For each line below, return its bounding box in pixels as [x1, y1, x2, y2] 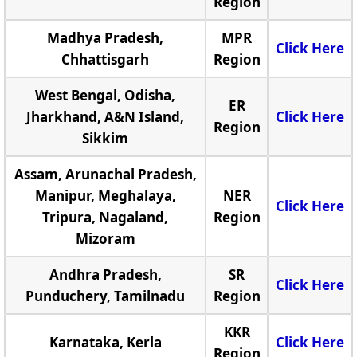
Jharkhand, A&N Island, [26, 108, 184, 126]
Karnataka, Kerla [49, 333, 162, 351]
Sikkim [82, 129, 128, 147]
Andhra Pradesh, [49, 265, 162, 284]
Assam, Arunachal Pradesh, [14, 165, 197, 183]
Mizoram [75, 229, 135, 248]
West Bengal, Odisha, [35, 86, 175, 104]
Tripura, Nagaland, [42, 208, 168, 226]
